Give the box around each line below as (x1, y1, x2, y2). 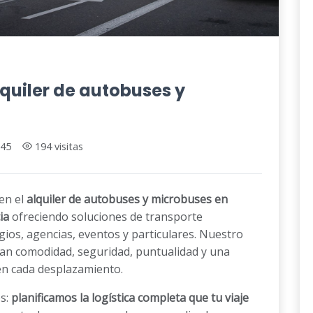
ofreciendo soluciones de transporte (9, 208, 203, 224)
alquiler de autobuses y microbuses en (27, 191, 228, 207)
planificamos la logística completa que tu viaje (11, 289, 249, 305)
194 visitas (35, 139, 83, 153)
